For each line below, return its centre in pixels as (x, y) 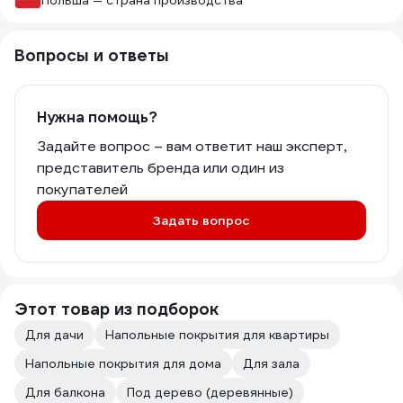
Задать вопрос (201, 220)
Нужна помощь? (97, 117)
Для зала (271, 363)
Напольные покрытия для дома (123, 363)
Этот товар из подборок (116, 309)
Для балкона (65, 392)
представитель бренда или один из (161, 168)
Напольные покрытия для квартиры (217, 335)
